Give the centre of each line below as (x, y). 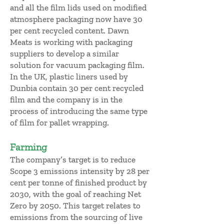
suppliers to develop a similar (64, 53)
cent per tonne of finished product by (78, 182)
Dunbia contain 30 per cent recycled (77, 88)
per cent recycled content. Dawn (69, 30)
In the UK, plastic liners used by (69, 76)
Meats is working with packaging (71, 42)
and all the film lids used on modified (78, 7)
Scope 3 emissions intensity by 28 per (80, 171)
